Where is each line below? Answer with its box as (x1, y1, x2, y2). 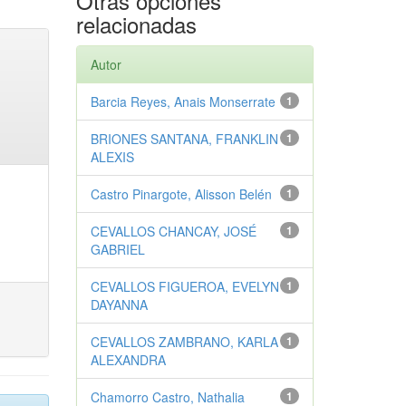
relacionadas (75, 8, 197, 41)
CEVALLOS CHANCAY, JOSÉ (90, 222, 256, 241)
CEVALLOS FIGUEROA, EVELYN (90, 277, 279, 296)
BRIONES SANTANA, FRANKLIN (90, 130, 278, 149)
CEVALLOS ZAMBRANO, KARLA (90, 333, 278, 352)
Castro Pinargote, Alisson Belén (90, 185, 272, 204)
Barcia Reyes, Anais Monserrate (90, 92, 275, 111)
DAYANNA (90, 295, 148, 314)
